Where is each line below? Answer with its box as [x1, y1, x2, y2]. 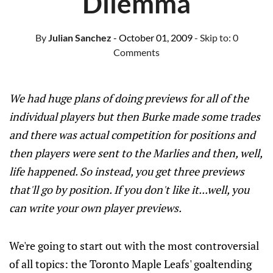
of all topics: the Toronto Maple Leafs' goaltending [9, 257, 252, 271]
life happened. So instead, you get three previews [9, 164, 244, 179]
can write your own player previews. [9, 200, 182, 215]
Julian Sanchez [46, 32, 112, 43]
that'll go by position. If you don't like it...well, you [9, 182, 249, 197]
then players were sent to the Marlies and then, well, [9, 146, 262, 160]
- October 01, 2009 [113, 32, 193, 43]
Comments [113, 46, 160, 58]
